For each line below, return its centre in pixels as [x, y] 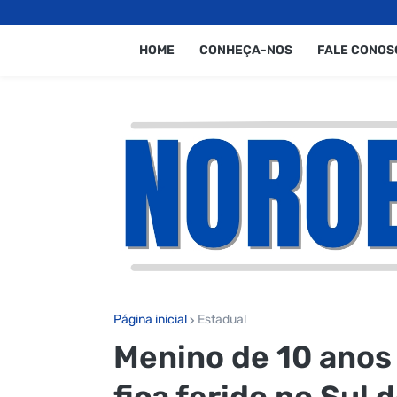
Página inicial [150, 319]
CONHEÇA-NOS [245, 50]
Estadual [222, 319]
